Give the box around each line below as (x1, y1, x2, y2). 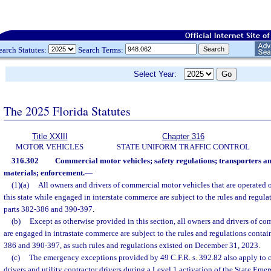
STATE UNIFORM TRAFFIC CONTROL (117, 142, 250, 151)
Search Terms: (76, 45, 125, 54)
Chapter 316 (162, 132, 204, 141)
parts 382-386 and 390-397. (4, 204, 94, 214)
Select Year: (134, 70, 184, 79)
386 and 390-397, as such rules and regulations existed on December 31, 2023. (4, 241, 260, 250)
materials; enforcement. (4, 168, 85, 177)
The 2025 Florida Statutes (4, 102, 131, 119)
